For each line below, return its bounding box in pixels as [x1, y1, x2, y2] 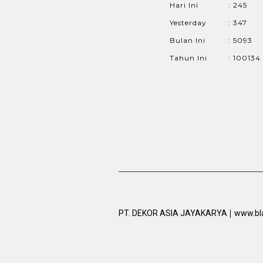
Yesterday [169, 18, 207, 27]
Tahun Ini [169, 53, 207, 62]
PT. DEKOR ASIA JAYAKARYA [119, 208, 229, 218]
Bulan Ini [169, 35, 205, 45]
